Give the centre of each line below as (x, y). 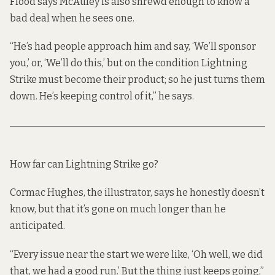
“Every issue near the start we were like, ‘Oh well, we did (136, 254)
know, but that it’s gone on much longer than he (118, 209)
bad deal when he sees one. (72, 18)
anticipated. (37, 226)
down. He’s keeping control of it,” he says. (102, 96)
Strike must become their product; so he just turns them (137, 80)
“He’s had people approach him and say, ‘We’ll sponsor (133, 47)
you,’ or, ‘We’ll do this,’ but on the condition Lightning (129, 63)
